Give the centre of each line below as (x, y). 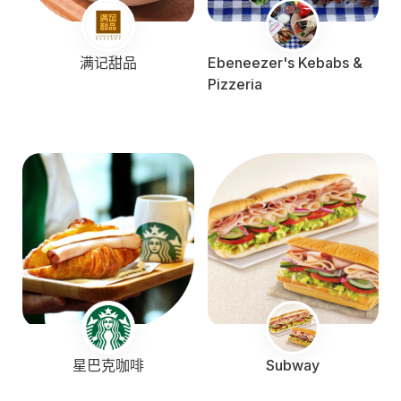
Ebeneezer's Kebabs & (285, 62)
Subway (293, 366)
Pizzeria (235, 84)
